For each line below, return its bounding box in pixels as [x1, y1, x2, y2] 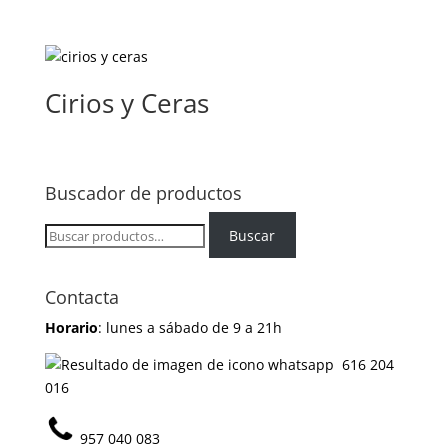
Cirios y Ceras [44, 85, 209, 122]
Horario [44, 318, 98, 338]
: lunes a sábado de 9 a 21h [97, 318, 282, 338]
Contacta [44, 285, 119, 310]
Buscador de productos [44, 181, 242, 206]
